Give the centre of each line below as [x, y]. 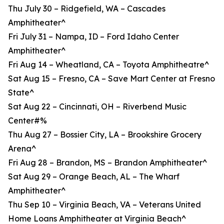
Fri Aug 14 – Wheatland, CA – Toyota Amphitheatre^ [108, 64]
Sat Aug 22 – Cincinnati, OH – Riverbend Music [97, 106]
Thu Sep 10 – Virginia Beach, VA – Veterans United [104, 204]
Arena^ [22, 148]
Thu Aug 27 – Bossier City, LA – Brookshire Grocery [105, 134]
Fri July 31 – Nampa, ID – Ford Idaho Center [93, 36]
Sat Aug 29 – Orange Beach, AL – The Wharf [94, 176]
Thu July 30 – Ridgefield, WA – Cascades [87, 8]
